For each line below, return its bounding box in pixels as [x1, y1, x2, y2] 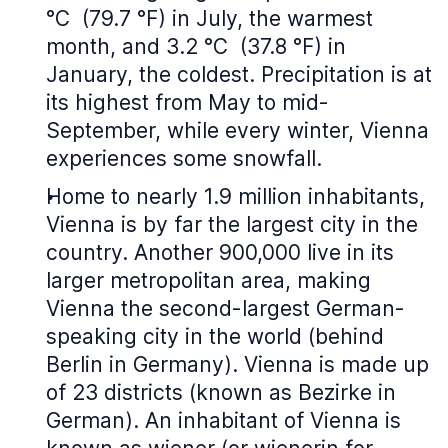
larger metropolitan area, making [46, 268, 371, 293]
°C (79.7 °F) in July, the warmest [46, 6, 373, 31]
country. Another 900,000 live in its [46, 240, 394, 265]
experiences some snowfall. [46, 146, 322, 171]
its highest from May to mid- [46, 90, 329, 115]
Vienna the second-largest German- [46, 296, 405, 321]
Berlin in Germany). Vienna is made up [46, 352, 429, 377]
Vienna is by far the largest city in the [46, 212, 418, 237]
